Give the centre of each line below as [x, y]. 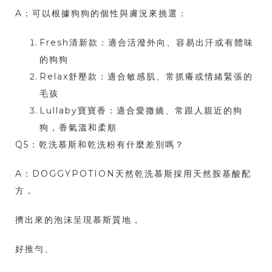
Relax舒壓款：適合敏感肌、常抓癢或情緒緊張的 [146, 77]
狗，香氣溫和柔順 [78, 128]
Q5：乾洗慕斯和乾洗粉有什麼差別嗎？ [100, 145]
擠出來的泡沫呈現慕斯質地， [78, 220]
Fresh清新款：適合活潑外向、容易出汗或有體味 [147, 43]
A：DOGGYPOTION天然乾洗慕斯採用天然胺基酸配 [133, 174]
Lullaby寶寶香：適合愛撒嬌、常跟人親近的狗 [141, 111]
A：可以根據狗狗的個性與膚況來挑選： [101, 14]
